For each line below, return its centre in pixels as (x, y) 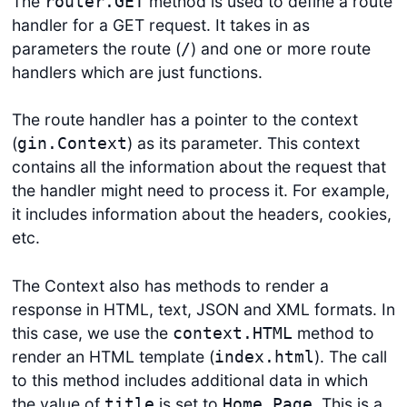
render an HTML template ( (113, 356)
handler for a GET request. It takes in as (160, 25)
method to (333, 333)
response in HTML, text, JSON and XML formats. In (203, 309)
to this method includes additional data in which (189, 380)
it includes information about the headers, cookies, (201, 214)
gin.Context (72, 144)
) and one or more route (280, 48)
